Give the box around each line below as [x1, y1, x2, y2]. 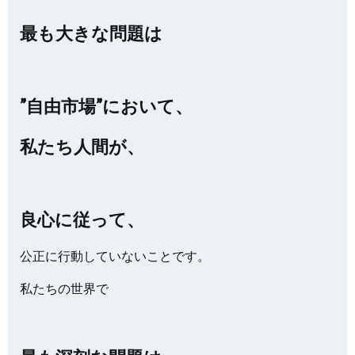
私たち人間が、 [20, 136, 144, 157]
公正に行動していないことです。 [20, 248, 210, 263]
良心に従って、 [20, 208, 144, 230]
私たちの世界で [20, 281, 109, 296]
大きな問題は [55, 22, 162, 44]
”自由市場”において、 [20, 95, 193, 116]
